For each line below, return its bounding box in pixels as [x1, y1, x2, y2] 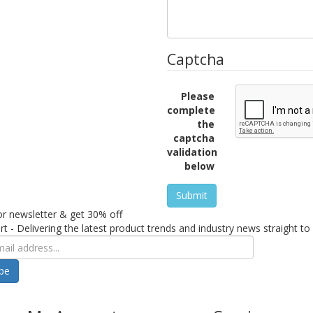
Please [180, 89, 214, 103]
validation [167, 145, 217, 159]
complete [167, 103, 215, 117]
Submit [176, 189, 208, 202]
